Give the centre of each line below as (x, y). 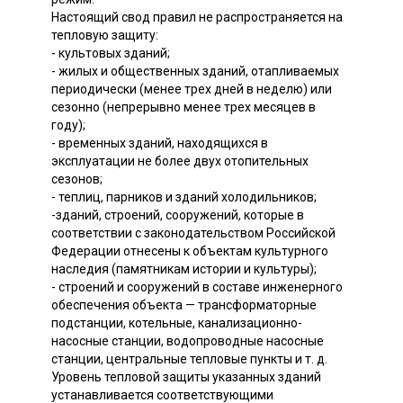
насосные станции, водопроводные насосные (188, 340)
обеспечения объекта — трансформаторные (184, 304)
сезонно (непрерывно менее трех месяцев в (184, 107)
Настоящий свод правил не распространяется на (197, 17)
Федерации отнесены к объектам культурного (190, 251)
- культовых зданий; (111, 53)
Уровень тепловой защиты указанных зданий (186, 376)
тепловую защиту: (105, 35)
